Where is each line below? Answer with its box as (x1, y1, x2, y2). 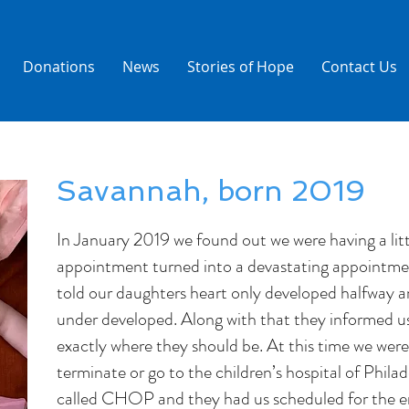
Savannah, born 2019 (57, 173, 365, 208)
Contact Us (321, 57, 397, 77)
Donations (23, 57, 95, 77)
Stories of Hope (187, 57, 294, 77)
